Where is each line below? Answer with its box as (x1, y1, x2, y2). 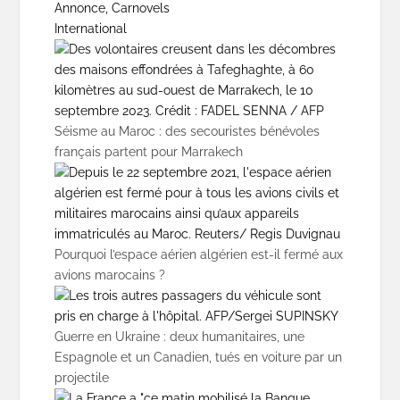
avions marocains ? (54, 267, 165, 282)
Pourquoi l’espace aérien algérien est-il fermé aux (54, 246, 343, 262)
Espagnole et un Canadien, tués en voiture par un (54, 349, 342, 364)
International (54, 21, 127, 36)
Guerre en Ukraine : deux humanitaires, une (54, 329, 304, 344)
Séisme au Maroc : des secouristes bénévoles (54, 123, 320, 138)
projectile (54, 370, 109, 385)
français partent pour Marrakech (54, 144, 243, 159)
